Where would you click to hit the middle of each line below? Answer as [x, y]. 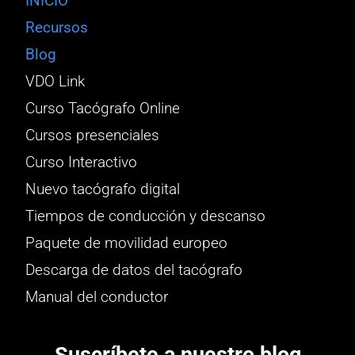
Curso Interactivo [82, 162]
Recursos [57, 27]
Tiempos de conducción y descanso [146, 216]
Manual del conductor [97, 297]
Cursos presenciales [93, 135]
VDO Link [55, 81]
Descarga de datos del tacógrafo [134, 270]
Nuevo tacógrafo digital [103, 189]
